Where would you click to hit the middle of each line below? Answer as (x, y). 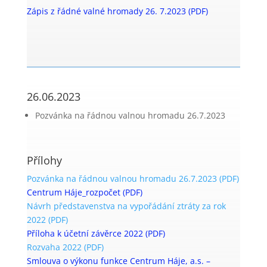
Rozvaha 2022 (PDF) (65, 247)
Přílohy (44, 160)
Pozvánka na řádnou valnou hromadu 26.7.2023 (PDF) (133, 178)
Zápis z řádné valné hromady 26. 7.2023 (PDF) (117, 11)
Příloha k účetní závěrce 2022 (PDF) (96, 233)
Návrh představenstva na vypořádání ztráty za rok (126, 206)
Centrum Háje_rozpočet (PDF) (84, 192)
